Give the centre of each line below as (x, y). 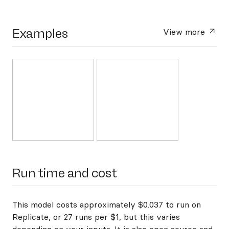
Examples (40, 33)
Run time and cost (65, 173)
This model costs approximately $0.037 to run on (107, 204)
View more (186, 32)
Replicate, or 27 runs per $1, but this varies (96, 217)
